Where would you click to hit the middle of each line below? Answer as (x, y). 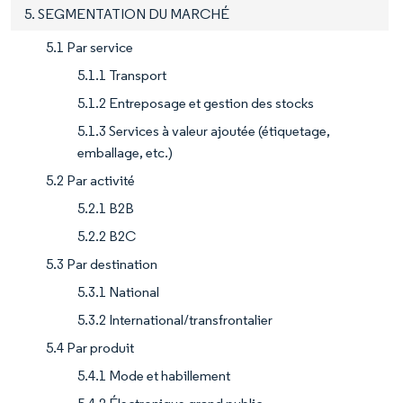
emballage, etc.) (125, 152)
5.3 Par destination (102, 264)
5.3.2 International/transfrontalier (175, 319)
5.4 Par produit (90, 347)
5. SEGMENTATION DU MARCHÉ (127, 13)
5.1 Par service (90, 47)
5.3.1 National (118, 291)
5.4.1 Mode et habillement (154, 375)
